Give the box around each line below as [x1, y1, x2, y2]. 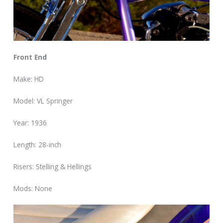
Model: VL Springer [13, 96, 73, 106]
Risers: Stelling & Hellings [13, 161, 92, 171]
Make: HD [13, 74, 44, 84]
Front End [13, 52, 47, 62]
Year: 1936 [13, 117, 47, 127]
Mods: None [13, 183, 53, 193]
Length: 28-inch [13, 139, 62, 149]
